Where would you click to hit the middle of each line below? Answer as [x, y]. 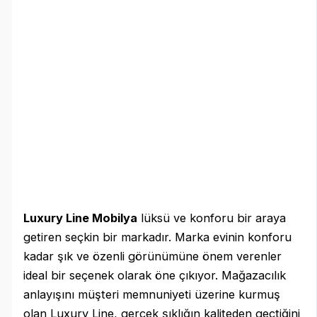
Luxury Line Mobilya [81, 218]
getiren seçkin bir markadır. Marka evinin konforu [158, 237]
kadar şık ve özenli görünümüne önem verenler [153, 256]
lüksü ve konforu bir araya [212, 218]
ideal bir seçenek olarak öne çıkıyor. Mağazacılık [155, 275]
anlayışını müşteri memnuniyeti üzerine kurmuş [152, 294]
